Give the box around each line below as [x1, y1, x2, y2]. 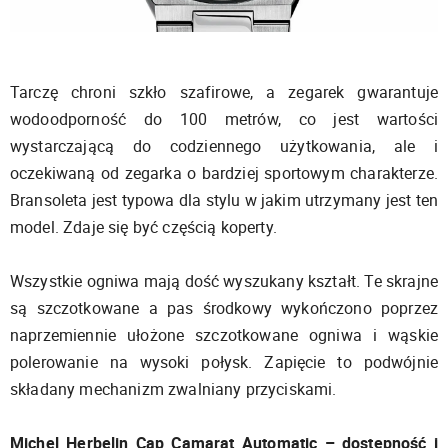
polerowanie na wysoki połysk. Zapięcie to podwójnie [10, 350, 438, 373]
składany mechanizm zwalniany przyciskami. [10, 377, 337, 400]
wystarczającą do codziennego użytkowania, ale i [10, 134, 438, 157]
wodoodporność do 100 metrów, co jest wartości [10, 107, 438, 130]
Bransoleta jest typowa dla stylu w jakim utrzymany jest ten [10, 188, 438, 211]
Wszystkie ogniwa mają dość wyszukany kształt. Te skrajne [10, 269, 438, 292]
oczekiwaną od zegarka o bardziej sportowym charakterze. [10, 161, 438, 184]
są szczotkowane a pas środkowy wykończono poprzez [10, 296, 438, 319]
